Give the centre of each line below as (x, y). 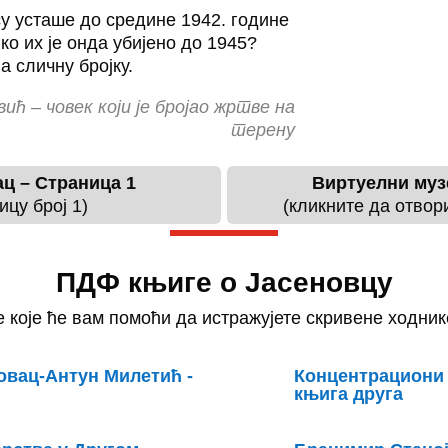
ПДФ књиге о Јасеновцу (224, 283)
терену (263, 129)
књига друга (348, 393)
